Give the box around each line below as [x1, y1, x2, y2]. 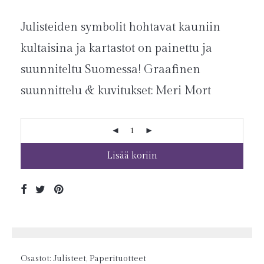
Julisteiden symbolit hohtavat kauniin [21, 19, 220, 34]
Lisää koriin [107, 150, 157, 161]
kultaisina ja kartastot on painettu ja [21, 41, 212, 55]
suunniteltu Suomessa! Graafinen [21, 62, 200, 77]
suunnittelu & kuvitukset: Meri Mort [21, 83, 211, 98]
